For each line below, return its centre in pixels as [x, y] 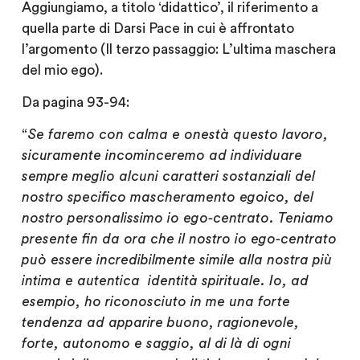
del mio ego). [62, 70]
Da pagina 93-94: [75, 102]
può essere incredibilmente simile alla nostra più [176, 260]
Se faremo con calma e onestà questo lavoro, [177, 135]
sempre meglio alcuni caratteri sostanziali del [168, 177]
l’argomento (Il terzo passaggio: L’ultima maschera [178, 49]
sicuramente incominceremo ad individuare [162, 156]
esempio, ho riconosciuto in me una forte [155, 302]
